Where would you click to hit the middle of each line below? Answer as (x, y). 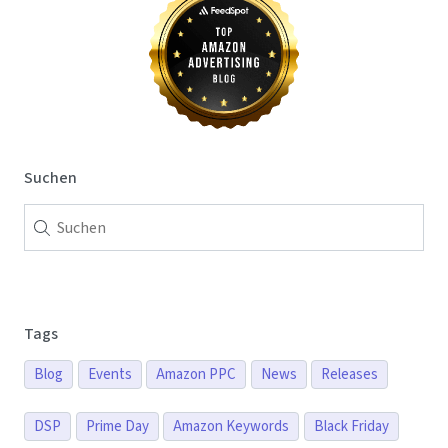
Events (109, 375)
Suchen (50, 178)
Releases (350, 375)
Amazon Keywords (231, 427)
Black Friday (351, 427)
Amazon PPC (196, 375)
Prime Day (117, 427)
